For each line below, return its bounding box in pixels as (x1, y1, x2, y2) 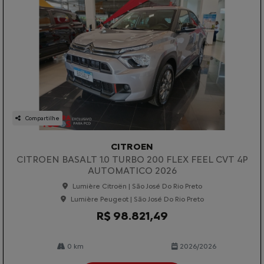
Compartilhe (25, 114, 60, 122)
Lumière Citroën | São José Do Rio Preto (72, 181, 202, 190)
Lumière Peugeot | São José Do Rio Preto (70, 194, 204, 203)
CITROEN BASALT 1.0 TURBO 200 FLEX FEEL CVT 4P (16, 153, 248, 165)
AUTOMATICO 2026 (87, 164, 177, 176)
